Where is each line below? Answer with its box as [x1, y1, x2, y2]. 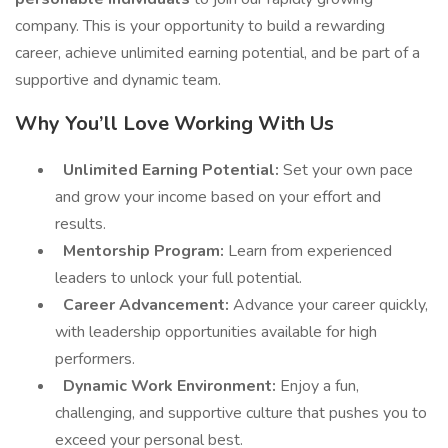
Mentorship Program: [59, 240, 228, 262]
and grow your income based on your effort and [55, 186, 381, 208]
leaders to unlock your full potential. [55, 267, 302, 289]
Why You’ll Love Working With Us [15, 110, 334, 137]
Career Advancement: [59, 294, 233, 316]
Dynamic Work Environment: [59, 375, 280, 397]
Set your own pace [283, 159, 413, 181]
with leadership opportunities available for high [55, 321, 377, 343]
